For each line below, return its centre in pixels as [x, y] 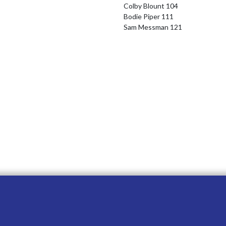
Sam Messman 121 [153, 27]
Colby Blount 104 [151, 6]
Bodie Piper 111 [149, 16]
